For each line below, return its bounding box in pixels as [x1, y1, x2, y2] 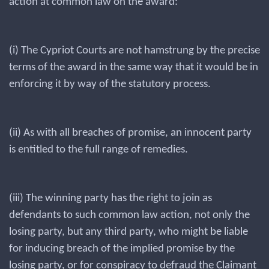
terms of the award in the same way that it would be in [9, 62, 258, 73]
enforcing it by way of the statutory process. [9, 79, 211, 90]
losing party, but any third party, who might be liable [9, 226, 248, 238]
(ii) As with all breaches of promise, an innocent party [9, 127, 252, 139]
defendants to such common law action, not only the [9, 210, 250, 221]
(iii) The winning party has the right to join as [9, 193, 212, 204]
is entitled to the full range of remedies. [9, 144, 188, 156]
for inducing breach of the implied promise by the [9, 243, 235, 255]
